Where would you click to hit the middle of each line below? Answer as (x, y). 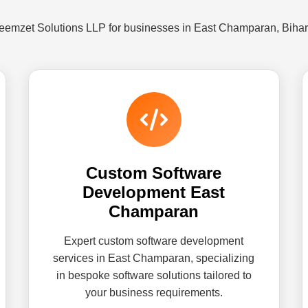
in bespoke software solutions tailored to (154, 275)
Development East (154, 192)
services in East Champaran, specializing (154, 258)
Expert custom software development (154, 241)
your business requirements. (154, 293)
